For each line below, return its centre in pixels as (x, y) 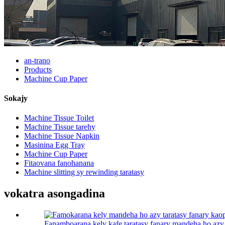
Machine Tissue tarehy (60, 127)
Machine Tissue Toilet (59, 118)
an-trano (37, 60)
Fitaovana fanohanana (59, 163)
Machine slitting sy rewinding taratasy (84, 172)
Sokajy (16, 98)
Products (38, 69)
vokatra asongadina (54, 194)
